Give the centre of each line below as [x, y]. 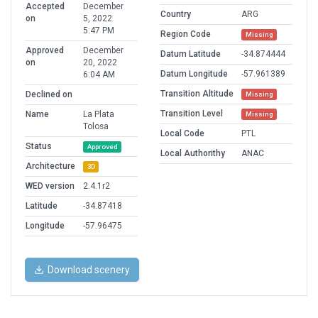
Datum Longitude [194, 74]
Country [176, 15]
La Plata [99, 115]
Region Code [186, 34]
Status [39, 147]
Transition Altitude [197, 94]
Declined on [49, 95]
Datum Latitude [191, 54]
